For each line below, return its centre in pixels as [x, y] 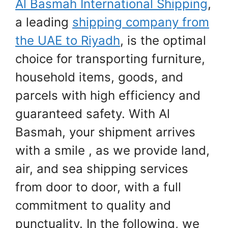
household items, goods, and [99, 77]
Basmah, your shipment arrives [105, 132]
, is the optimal [163, 41]
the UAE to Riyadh [68, 41]
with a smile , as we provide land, [112, 151]
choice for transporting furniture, [110, 59]
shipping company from [141, 22]
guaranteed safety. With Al [93, 114]
